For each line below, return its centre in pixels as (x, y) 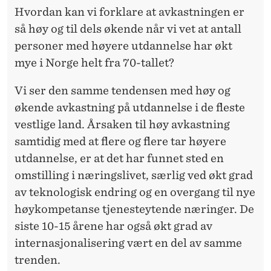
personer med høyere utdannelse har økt (123, 45)
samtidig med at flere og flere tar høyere (120, 141)
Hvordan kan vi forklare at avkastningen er (129, 11)
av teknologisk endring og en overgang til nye (135, 192)
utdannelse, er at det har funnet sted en (119, 158)
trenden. (38, 260)
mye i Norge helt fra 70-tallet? (94, 62)
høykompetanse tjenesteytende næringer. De (134, 209)
